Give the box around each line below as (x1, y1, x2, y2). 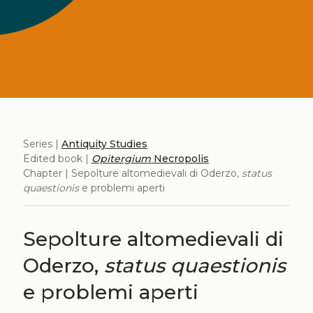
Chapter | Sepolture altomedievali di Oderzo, (22, 166, 242, 180)
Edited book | (22, 152, 92, 165)
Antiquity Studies (61, 137, 147, 150)
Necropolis (150, 152, 209, 165)
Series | (22, 137, 61, 150)
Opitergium (91, 152, 151, 165)
